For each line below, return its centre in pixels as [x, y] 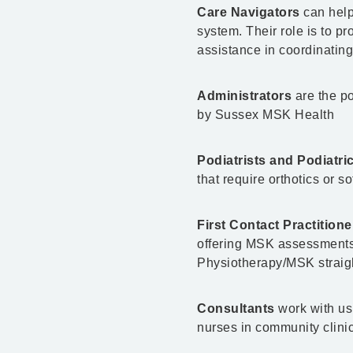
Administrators [244, 96]
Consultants [236, 308]
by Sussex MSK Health [266, 115]
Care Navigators [249, 12]
